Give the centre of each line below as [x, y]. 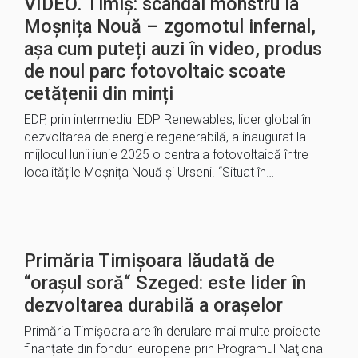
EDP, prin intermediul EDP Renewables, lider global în [167, 119]
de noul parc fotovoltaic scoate [155, 71]
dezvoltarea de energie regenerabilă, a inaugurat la [165, 137]
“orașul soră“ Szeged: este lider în [165, 283]
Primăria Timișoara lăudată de [149, 261]
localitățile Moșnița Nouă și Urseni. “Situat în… [149, 172]
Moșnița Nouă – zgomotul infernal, [170, 26]
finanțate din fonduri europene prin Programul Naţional [175, 349]
